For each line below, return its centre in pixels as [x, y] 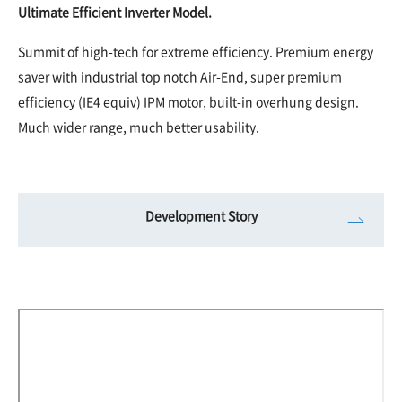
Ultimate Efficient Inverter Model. [115, 12]
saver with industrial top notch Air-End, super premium [180, 77]
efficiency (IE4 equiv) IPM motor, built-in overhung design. [188, 102]
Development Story [201, 215]
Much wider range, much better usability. [139, 127]
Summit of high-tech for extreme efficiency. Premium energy [196, 52]
